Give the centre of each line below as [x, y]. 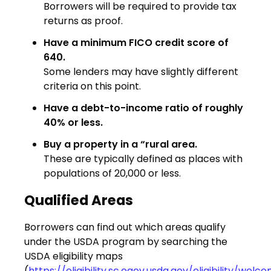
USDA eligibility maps [73, 256]
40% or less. [73, 123]
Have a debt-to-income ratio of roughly [143, 108]
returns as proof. [83, 21]
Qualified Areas [79, 201]
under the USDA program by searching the [126, 242]
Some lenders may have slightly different [141, 72]
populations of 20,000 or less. [112, 174]
